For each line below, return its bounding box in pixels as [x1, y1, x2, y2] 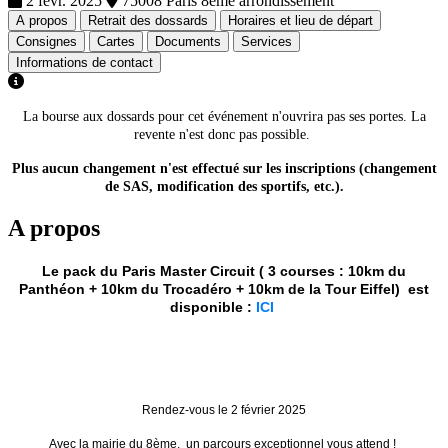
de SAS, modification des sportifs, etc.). [104, 178, 344, 194]
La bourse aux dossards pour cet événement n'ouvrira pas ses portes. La [22, 108, 426, 124]
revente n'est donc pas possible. [134, 126, 314, 142]
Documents [155, 33, 221, 49]
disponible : [170, 298, 256, 315]
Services [241, 33, 292, 49]
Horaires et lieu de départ [228, 12, 373, 28]
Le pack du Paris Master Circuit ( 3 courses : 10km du [42, 262, 406, 279]
